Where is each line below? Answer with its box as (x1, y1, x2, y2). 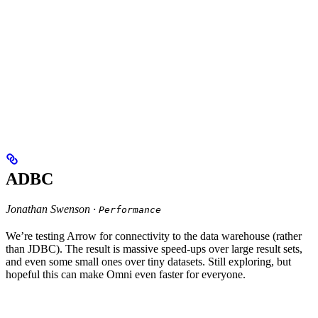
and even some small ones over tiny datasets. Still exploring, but (6, 256, 291, 268)
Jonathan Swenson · (6, 203, 99, 216)
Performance (99, 204, 161, 216)
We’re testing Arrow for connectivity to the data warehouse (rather (6, 230, 302, 243)
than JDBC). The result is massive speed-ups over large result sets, (6, 243, 302, 256)
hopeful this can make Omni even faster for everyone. (6, 268, 246, 281)
